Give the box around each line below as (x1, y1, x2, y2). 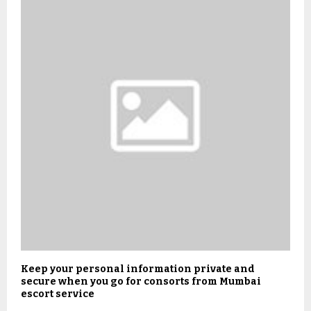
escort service (21, 288, 94, 301)
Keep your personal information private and (21, 263, 255, 276)
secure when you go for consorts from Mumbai (21, 276, 261, 288)
